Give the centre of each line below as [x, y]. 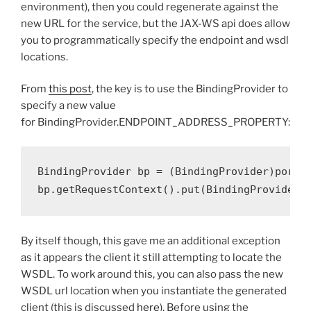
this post [70, 89]
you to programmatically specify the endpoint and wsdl [155, 40]
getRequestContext [109, 189]
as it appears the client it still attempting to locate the [151, 257]
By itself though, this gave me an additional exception [151, 241]
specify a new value [68, 106]
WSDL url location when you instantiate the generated [154, 291]
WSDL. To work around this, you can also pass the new [152, 274]
